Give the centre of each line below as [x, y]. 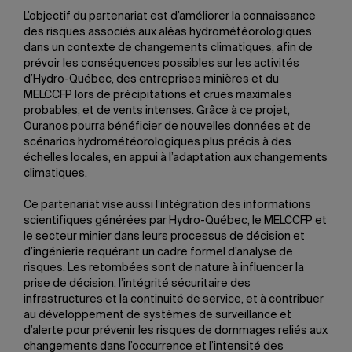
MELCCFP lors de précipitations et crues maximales [158, 95]
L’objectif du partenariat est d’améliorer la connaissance [170, 16]
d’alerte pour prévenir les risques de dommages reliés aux [176, 331]
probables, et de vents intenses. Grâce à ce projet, [157, 111]
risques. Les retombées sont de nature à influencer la [164, 268]
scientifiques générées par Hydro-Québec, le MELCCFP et [175, 221]
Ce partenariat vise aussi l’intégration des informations [167, 205]
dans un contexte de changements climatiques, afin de [168, 48]
